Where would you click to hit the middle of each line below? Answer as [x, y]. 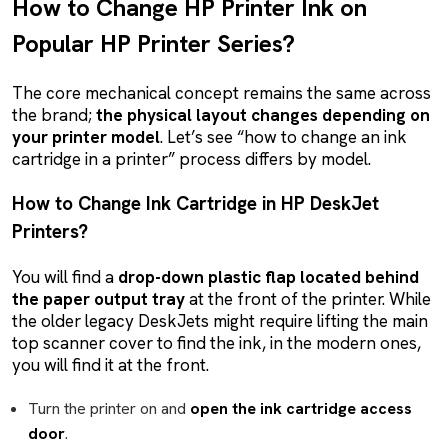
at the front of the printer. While [308, 298]
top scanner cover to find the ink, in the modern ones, [216, 342]
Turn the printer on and [109, 408]
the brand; [54, 114]
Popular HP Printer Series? [153, 43]
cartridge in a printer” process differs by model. [191, 158]
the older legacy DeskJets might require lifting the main [220, 320]
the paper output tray [98, 298]
